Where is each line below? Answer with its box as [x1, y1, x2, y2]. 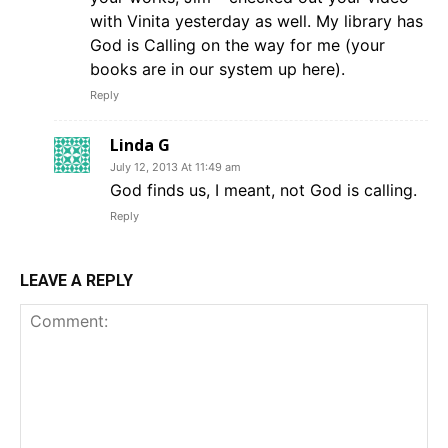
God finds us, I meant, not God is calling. [110, 180, 417, 201]
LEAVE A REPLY [20, 271, 133, 291]
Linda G [110, 134, 170, 157]
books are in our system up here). [90, 59, 345, 80]
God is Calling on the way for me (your [90, 35, 385, 56]
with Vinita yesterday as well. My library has [90, 11, 423, 32]
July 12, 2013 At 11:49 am [110, 160, 241, 175]
